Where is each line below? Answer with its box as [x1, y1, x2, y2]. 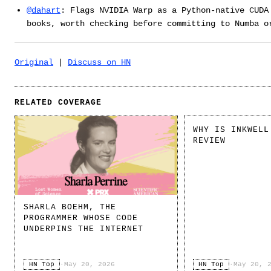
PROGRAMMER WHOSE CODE [24, 214, 139, 223]
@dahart [26, 5, 60, 16]
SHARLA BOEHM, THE [24, 203, 117, 212]
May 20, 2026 [64, 261, 115, 269]
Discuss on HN [68, 57, 131, 68]
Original [15, 57, 53, 68]
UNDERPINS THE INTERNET [24, 224, 144, 234]
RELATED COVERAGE [15, 98, 102, 108]
